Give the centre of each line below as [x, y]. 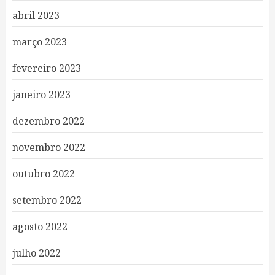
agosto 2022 [40, 227]
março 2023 [40, 42]
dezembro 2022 [48, 121]
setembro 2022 [47, 200]
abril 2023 [36, 15]
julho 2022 [37, 253]
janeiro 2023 [41, 95]
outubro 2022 [44, 174]
